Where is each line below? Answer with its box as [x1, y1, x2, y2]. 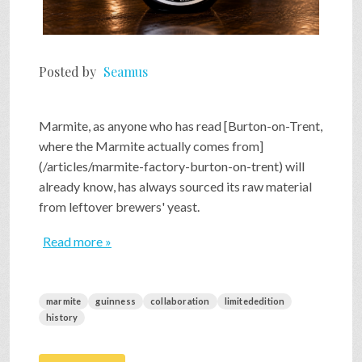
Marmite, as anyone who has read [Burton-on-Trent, [39, 117, 322, 133]
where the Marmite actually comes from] [39, 137, 263, 154]
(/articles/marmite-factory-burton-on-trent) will [39, 158, 305, 174]
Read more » [43, 233, 112, 249]
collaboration [150, 295, 210, 306]
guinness [95, 295, 137, 306]
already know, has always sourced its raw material [39, 178, 312, 194]
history [46, 311, 78, 322]
